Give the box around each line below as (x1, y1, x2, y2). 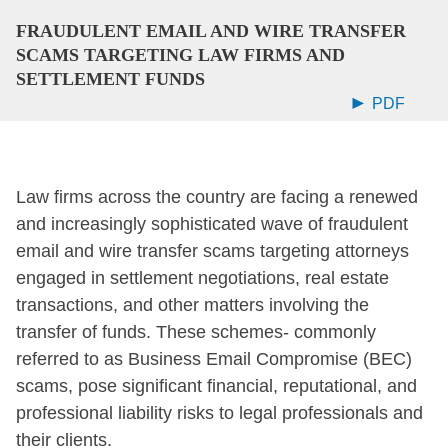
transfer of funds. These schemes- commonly (16, 321, 376, 342)
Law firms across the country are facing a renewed (16, 186, 418, 207)
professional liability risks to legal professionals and (16, 402, 423, 423)
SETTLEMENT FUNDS (16, 68, 205, 89)
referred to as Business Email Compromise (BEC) (16, 348, 412, 369)
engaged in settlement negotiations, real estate (16, 267, 389, 288)
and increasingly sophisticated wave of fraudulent (16, 213, 408, 234)
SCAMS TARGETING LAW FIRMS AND (16, 44, 345, 65)
